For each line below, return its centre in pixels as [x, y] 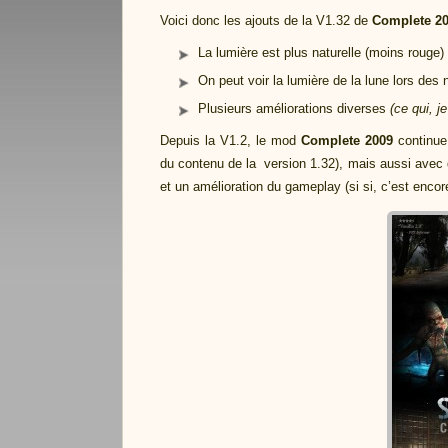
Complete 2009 [346, 140]
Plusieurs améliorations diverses [292, 108]
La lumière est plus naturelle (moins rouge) [321, 52]
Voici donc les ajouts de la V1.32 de [265, 20]
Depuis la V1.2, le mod [230, 140]
